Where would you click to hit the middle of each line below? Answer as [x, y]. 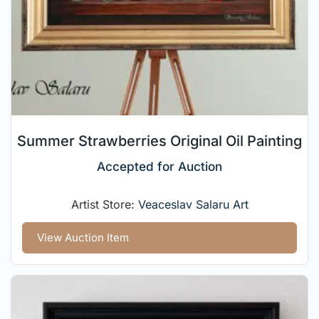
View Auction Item [83, 237]
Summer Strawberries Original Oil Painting [159, 141]
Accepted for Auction [159, 166]
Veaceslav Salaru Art [193, 204]
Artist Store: [104, 204]
